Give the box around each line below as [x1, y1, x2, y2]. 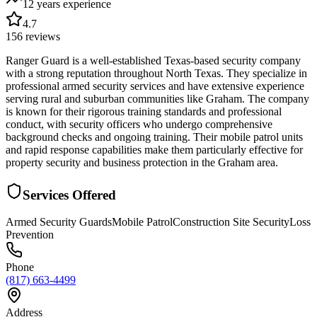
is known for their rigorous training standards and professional [6, 105, 282, 117]
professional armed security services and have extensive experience [6, 79, 304, 92]
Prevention [6, 229, 54, 241]
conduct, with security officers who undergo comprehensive [6, 117, 272, 130]
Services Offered [23, 187, 116, 202]
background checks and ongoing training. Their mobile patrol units [6, 130, 303, 143]
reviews [23, 30, 60, 42]
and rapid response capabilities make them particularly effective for [6, 143, 303, 156]
